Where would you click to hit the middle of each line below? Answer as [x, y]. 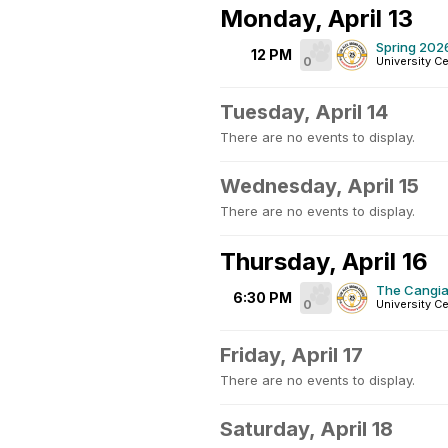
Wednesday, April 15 [319, 186]
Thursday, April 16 [324, 261]
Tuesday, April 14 [304, 112]
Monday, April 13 [316, 18]
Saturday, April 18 [306, 429]
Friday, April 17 [291, 355]
